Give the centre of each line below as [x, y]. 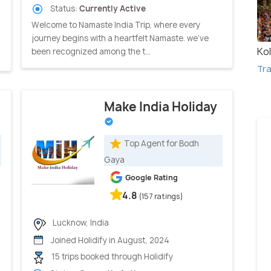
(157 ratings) [161, 197]
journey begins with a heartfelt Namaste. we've [120, 38]
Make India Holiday [161, 107]
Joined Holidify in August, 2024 [109, 240]
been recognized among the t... [91, 51]
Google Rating [152, 178]
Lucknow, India [80, 223]
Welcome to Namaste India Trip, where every [116, 24]
